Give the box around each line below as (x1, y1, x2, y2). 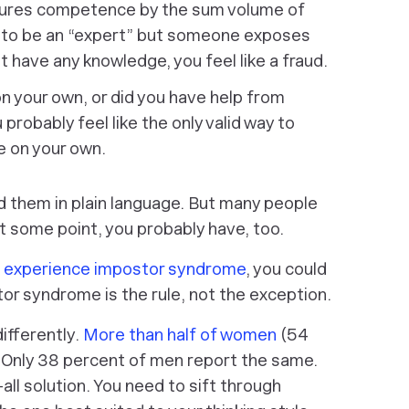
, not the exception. (181, 285, 331, 304)
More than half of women (83, 325, 277, 344)
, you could (246, 259, 327, 278)
